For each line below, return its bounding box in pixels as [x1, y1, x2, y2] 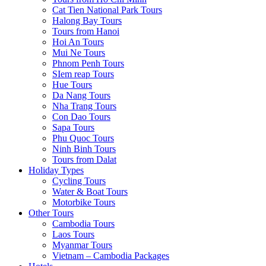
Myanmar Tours [52, 240, 112, 250]
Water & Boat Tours [52, 186, 128, 197]
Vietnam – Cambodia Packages [52, 251, 169, 261]
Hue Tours [52, 80, 92, 90]
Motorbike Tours [52, 197, 115, 207]
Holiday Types [28, 165, 84, 175]
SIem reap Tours [52, 69, 114, 79]
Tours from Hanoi [52, 26, 119, 36]
